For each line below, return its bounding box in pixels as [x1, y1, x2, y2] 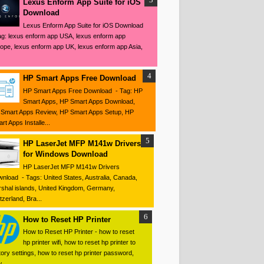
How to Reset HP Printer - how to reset [23, 228, 134, 236]
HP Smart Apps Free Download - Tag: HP [23, 87, 143, 94]
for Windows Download [23, 149, 108, 159]
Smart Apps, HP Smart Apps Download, [23, 97, 135, 105]
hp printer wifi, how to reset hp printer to [23, 239, 136, 246]
